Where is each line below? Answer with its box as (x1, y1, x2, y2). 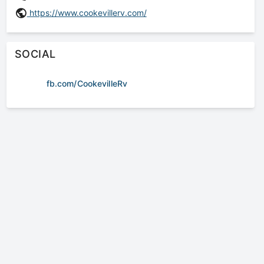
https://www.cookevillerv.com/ (27, 7, 147, 18)
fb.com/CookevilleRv (46, 78, 128, 88)
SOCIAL (14, 48, 56, 61)
